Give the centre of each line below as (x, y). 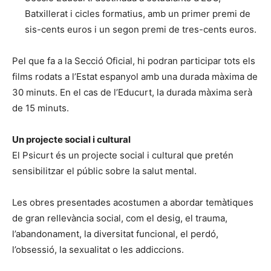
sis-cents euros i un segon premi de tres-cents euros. (141, 29)
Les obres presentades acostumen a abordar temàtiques (133, 202)
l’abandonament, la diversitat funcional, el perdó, (115, 233)
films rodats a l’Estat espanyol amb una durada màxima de (135, 76)
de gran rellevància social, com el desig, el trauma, (120, 218)
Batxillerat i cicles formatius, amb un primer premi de (138, 13)
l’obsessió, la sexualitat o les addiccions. (98, 249)
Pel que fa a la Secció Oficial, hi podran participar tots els (134, 60)
